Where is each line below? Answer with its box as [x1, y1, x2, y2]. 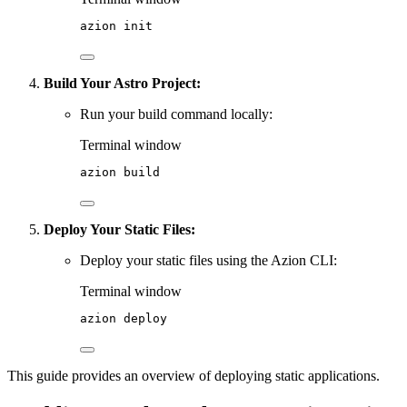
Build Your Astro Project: [44, 74, 201, 91]
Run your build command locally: [80, 105, 273, 122]
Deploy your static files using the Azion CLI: [80, 252, 337, 268]
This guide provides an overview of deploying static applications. [7, 367, 380, 383]
